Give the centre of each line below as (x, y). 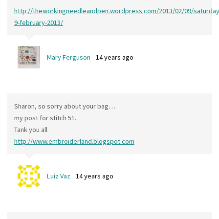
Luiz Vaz (58, 176)
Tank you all (31, 130)
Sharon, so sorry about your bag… (65, 106)
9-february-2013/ (38, 23)
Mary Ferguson (68, 57)
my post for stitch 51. (45, 118)
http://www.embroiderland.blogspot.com (74, 142)
